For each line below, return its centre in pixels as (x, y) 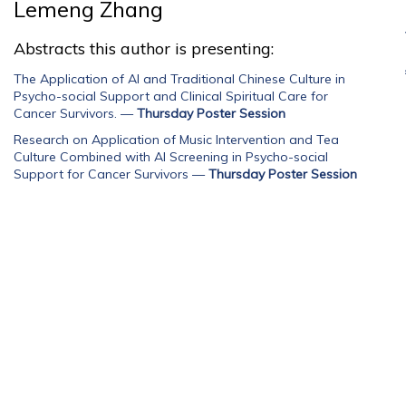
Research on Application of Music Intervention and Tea (176, 140)
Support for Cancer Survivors (101, 174)
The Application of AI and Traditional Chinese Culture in (179, 79)
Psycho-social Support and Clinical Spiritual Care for (171, 96)
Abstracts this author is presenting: (144, 48)
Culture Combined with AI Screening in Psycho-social (171, 157)
